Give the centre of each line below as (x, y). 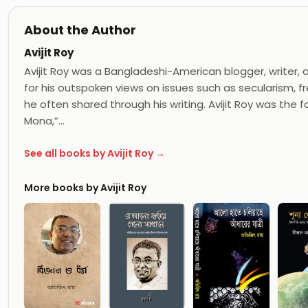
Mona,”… (44, 120)
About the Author (80, 30)
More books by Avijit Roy (85, 187)
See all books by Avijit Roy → (95, 154)
